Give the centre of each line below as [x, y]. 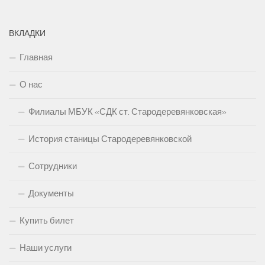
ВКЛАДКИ [27, 34]
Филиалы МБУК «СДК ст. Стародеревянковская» [127, 112]
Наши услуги [46, 248]
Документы [51, 194]
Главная [36, 58]
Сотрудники [53, 167]
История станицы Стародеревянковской [110, 139]
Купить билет [47, 221]
